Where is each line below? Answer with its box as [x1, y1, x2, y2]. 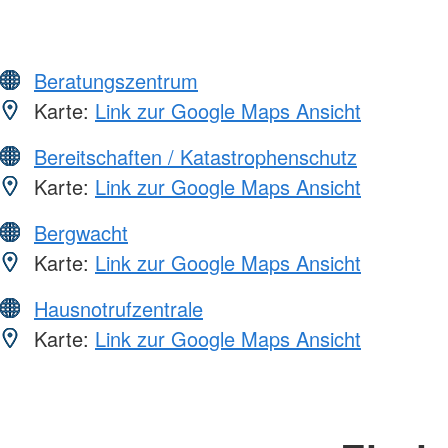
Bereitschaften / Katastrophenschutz [34, 141, 357, 171]
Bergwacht [34, 217, 128, 247]
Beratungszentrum [34, 65, 198, 95]
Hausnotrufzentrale [34, 293, 203, 323]
